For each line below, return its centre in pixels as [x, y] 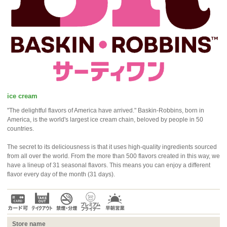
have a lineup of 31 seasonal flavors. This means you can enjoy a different [109, 165]
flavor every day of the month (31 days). [61, 175]
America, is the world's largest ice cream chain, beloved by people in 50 [105, 120]
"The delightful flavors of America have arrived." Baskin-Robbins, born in [106, 111]
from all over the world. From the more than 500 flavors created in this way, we [113, 156]
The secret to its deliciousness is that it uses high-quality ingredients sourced [112, 147]
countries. [21, 129]
